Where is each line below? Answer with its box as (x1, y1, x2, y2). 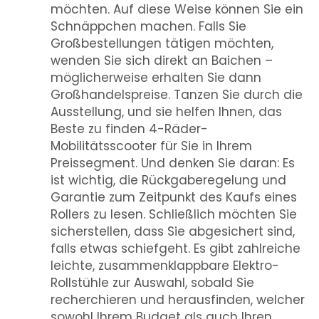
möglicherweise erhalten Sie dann (51, 69, 261, 86)
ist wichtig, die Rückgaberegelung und (51, 172, 286, 189)
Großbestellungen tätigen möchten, (51, 35, 273, 52)
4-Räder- (149, 120, 208, 137)
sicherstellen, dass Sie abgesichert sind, (51, 223, 295, 240)
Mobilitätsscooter (51, 137, 160, 155)
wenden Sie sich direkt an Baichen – (51, 52, 273, 69)
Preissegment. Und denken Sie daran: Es (51, 155, 295, 172)
